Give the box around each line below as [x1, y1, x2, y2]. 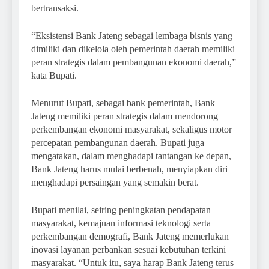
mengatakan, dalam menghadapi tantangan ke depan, [31, 150, 231, 161]
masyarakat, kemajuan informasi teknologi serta [31, 217, 211, 228]
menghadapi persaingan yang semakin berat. [31, 177, 199, 187]
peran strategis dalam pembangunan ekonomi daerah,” [31, 56, 236, 67]
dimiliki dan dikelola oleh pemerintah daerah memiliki [31, 43, 235, 54]
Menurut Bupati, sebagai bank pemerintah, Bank [31, 97, 215, 108]
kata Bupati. [31, 70, 77, 80]
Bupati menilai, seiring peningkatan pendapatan [31, 204, 211, 215]
